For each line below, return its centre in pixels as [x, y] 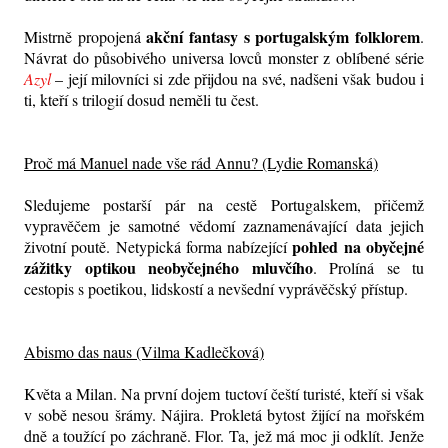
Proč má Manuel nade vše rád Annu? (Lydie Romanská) [201, 163]
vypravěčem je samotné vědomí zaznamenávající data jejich [224, 226]
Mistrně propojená [85, 37]
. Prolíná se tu [368, 268]
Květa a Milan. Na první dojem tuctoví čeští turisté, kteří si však [224, 394]
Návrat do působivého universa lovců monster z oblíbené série [224, 58]
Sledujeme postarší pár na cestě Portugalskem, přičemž [224, 205]
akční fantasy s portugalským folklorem [283, 37]
